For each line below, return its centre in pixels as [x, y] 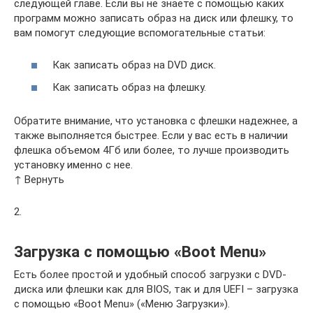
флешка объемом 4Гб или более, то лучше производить [152, 150]
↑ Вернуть [39, 179]
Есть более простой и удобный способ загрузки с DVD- [150, 274]
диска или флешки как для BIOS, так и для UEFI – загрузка [156, 289]
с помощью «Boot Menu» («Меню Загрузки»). [122, 304]
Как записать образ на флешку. [129, 87]
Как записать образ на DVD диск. [134, 65]
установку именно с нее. [73, 165]
